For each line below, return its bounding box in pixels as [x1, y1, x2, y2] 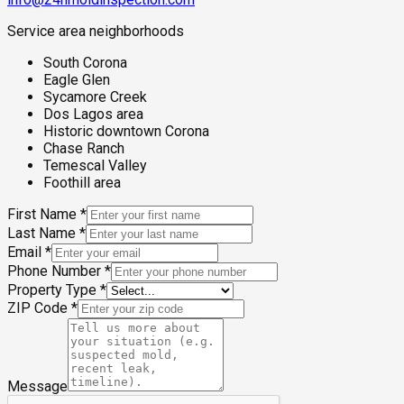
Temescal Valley [43, 156, 147, 174]
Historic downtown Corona [43, 122, 209, 140]
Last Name [7, 224, 76, 242]
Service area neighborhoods [7, 22, 184, 40]
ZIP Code [7, 298, 68, 317]
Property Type [7, 280, 96, 298]
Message [7, 377, 68, 395]
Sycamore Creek [43, 87, 147, 106]
